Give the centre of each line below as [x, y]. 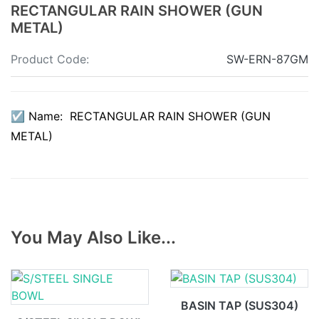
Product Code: [50, 59]
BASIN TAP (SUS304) [239, 305]
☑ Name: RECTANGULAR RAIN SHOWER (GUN [141, 116]
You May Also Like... [93, 237]
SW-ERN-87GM [267, 59]
